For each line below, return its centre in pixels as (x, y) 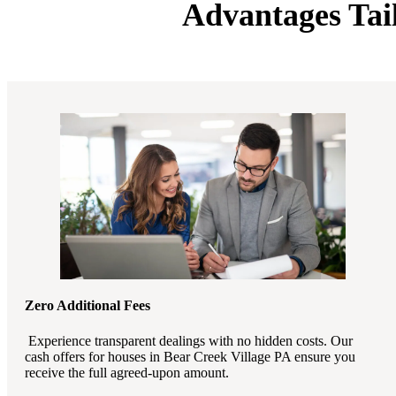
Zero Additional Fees (88, 306)
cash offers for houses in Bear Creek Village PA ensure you (190, 356)
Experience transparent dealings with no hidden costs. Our (189, 340)
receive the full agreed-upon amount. (127, 372)
